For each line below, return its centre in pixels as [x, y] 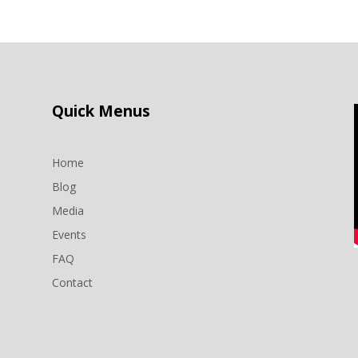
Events [69, 234]
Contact [72, 282]
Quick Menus [101, 111]
